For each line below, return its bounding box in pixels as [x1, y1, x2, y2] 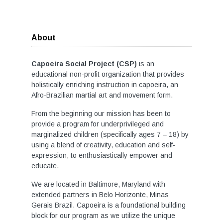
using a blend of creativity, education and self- [31, 141, 175, 149]
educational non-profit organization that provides [31, 70, 184, 78]
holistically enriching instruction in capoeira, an [31, 81, 178, 89]
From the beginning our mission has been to [31, 110, 171, 117]
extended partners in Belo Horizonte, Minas [31, 191, 169, 199]
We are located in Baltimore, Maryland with [31, 180, 165, 188]
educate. [31, 162, 59, 170]
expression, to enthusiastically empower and [31, 151, 172, 159]
